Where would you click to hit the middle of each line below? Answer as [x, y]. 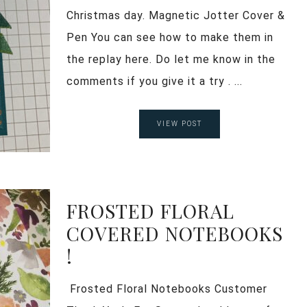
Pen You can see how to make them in [170, 37]
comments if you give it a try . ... [155, 81]
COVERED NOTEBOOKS [175, 233]
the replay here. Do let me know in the [171, 59]
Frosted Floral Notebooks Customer [167, 288]
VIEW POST [179, 123]
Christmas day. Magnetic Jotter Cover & [176, 15]
